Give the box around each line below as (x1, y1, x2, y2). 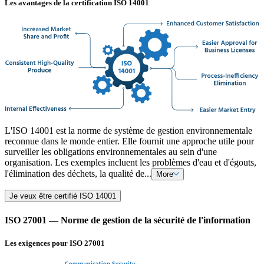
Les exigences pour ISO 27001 (5, 238, 105, 247)
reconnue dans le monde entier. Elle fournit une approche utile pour (5, 136, 254, 147)
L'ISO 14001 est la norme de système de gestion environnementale (5, 126, 252, 136)
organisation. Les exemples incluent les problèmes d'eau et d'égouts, (5, 157, 256, 168)
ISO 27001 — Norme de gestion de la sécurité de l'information (5, 214, 250, 225)
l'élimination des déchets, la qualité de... (5, 169, 151, 179)
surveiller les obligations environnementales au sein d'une (5, 147, 217, 157)
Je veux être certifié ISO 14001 (9, 192, 116, 201)
